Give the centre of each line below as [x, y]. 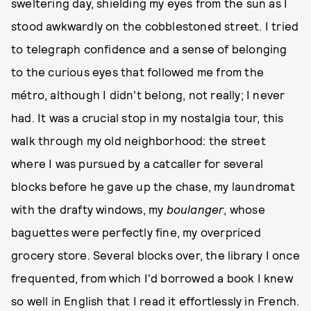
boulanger [195, 209]
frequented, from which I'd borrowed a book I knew [152, 278]
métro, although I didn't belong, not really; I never [148, 94]
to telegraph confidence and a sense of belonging [149, 49]
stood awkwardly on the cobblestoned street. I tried [155, 26]
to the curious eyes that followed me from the [138, 72]
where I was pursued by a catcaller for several [137, 163]
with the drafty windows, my [89, 209]
